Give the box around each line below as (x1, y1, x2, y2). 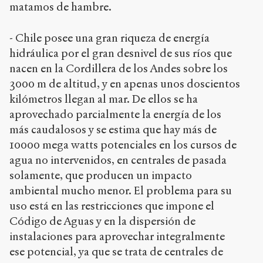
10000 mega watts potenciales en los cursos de (9, 137, 237, 151)
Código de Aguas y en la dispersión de (9, 214, 195, 228)
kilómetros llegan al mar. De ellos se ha (9, 92, 198, 106)
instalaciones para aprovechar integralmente (9, 229, 225, 243)
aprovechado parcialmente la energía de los (9, 107, 221, 121)
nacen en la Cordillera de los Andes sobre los (9, 61, 228, 75)
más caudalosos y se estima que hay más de (9, 122, 217, 136)
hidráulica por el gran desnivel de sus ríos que (9, 46, 232, 60)
